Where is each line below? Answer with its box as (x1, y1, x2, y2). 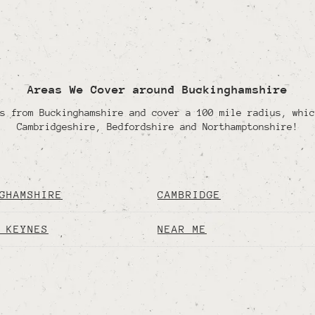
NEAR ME (157, 222, 207, 235)
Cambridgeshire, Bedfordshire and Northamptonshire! (17, 120, 298, 132)
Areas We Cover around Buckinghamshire (27, 82, 288, 96)
